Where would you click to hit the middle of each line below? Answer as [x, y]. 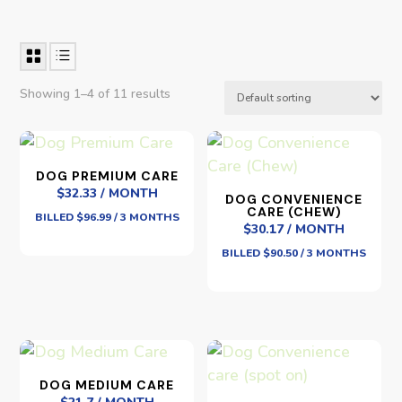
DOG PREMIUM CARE [107, 175]
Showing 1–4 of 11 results [96, 93]
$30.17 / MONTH [294, 229]
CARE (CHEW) [294, 211]
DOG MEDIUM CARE [107, 385]
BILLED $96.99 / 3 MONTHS [107, 217]
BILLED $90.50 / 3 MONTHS [294, 253]
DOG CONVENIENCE [294, 199]
